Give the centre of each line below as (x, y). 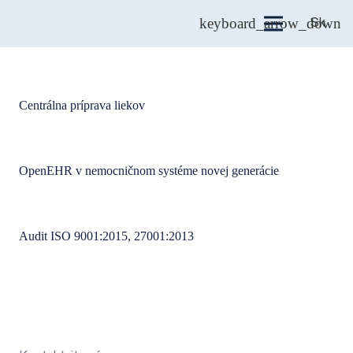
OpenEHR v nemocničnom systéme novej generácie (149, 171)
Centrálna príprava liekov (82, 105)
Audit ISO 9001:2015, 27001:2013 (106, 236)
